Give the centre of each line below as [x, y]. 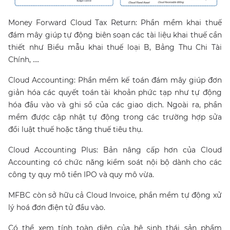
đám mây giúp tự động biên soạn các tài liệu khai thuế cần [115, 35]
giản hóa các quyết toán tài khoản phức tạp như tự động [115, 92]
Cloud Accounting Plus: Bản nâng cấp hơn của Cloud [115, 150]
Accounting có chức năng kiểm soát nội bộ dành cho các [115, 162]
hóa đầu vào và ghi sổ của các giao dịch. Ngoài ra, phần [115, 104]
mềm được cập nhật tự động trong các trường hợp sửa [115, 117]
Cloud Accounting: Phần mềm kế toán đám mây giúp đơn [115, 80]
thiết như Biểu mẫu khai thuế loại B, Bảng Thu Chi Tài [115, 47]
